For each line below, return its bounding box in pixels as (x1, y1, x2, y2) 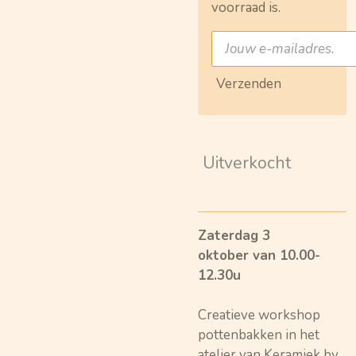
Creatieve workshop (198, 306, 320, 325)
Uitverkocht (203, 152, 291, 176)
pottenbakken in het (198, 326, 319, 345)
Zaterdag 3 (198, 226, 270, 246)
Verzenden (216, 74, 281, 93)
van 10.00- (253, 246, 320, 265)
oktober (198, 246, 253, 265)
